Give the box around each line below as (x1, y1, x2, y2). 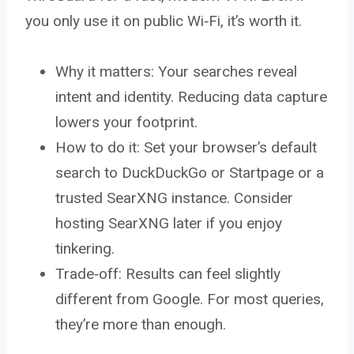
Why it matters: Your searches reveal (55, 62, 297, 81)
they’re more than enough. (55, 314, 226, 333)
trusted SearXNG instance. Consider (55, 188, 293, 207)
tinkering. (55, 239, 115, 258)
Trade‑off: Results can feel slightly (55, 264, 281, 283)
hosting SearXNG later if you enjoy (55, 213, 282, 232)
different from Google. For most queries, (55, 289, 324, 308)
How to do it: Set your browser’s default (55, 137, 317, 156)
